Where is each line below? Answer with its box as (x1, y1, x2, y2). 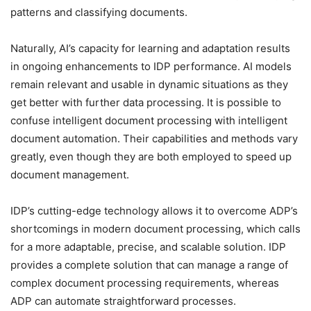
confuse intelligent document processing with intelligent (10, 114, 287, 128)
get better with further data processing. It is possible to (10, 96, 281, 110)
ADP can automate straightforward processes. (10, 294, 236, 308)
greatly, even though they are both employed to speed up (10, 150, 292, 164)
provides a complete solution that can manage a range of (10, 258, 288, 272)
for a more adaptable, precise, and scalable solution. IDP (10, 240, 286, 254)
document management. (10, 168, 129, 182)
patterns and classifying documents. (10, 6, 187, 19)
